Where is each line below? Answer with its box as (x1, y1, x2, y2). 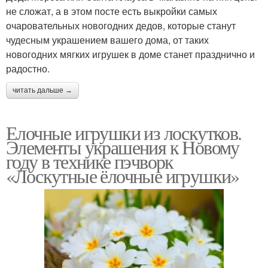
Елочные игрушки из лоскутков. (6, 119, 242, 145)
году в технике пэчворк (6, 148, 173, 174)
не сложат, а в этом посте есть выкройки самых (6, 4, 217, 18)
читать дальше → (13, 86, 72, 95)
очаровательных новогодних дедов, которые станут (6, 18, 236, 32)
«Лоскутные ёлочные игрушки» (6, 162, 239, 188)
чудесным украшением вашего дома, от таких (6, 32, 209, 47)
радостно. (6, 61, 50, 75)
